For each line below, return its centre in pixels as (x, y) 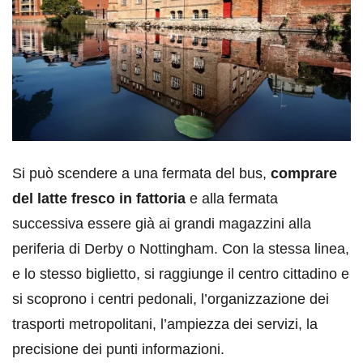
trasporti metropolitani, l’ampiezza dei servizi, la (165, 325)
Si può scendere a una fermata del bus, (141, 174)
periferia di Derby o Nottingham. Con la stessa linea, (181, 249)
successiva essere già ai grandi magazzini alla (162, 224)
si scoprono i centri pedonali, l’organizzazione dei (171, 299)
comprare (304, 174)
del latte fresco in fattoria (99, 199)
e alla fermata (232, 199)
